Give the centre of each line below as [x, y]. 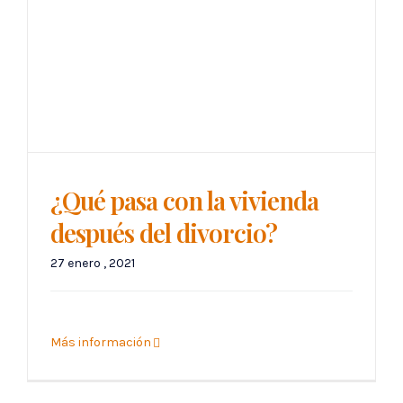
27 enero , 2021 [93, 264]
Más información [101, 343]
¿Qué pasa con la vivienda [184, 201]
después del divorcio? [164, 233]
